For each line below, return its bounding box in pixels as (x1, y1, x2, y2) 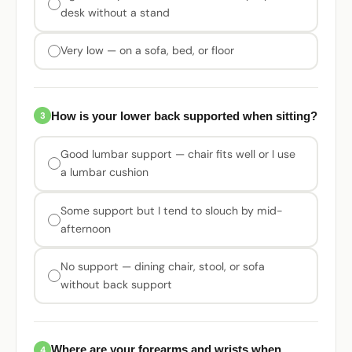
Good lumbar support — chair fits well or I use (60, 147, 295, 162)
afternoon (60, 221, 111, 236)
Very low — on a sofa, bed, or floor (60, 43, 234, 58)
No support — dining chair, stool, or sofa (60, 258, 265, 273)
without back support (60, 277, 172, 291)
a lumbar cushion (60, 165, 148, 180)
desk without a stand (60, 5, 170, 20)
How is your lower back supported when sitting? (51, 108, 318, 123)
